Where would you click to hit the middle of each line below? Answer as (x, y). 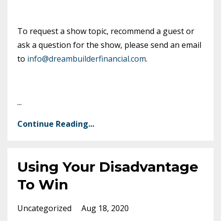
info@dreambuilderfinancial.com (87, 59)
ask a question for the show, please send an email (109, 45)
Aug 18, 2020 (105, 208)
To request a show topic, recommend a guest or (106, 31)
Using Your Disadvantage (108, 167)
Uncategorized (45, 208)
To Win (43, 185)
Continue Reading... (56, 124)
